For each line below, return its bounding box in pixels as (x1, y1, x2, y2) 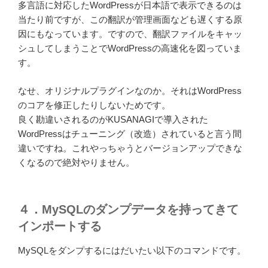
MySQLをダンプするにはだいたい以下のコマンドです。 (18, 245, 246, 256)
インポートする (18, 220, 102, 233)
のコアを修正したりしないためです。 (18, 99, 170, 110)
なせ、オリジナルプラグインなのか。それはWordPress (18, 85, 242, 96)
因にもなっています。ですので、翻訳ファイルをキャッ (18, 29, 242, 39)
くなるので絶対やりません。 (18, 157, 135, 167)
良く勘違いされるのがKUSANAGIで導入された (18, 114, 208, 124)
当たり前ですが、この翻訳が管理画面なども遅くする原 (18, 14, 242, 25)
